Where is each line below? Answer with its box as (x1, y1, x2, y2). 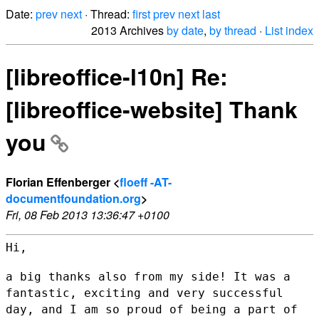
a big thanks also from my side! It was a (6, 269, 291, 283)
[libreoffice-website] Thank (6, 93, 298, 126)
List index (265, 22, 313, 38)
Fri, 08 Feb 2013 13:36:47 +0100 (6, 206, 169, 223)
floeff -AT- (120, 173, 172, 190)
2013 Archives (91, 22, 167, 38)
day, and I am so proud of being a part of (6, 302, 298, 316)
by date (167, 22, 204, 38)
